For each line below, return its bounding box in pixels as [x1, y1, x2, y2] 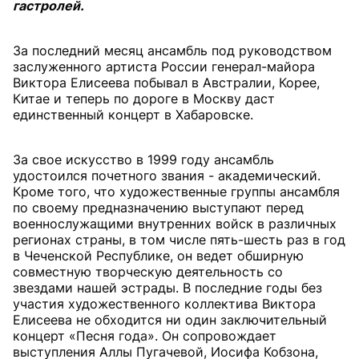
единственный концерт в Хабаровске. [13, 107, 253, 123]
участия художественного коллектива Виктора [13, 296, 316, 312]
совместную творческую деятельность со [13, 264, 283, 280]
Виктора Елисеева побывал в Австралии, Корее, [13, 75, 320, 91]
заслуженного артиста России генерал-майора [13, 58, 315, 75]
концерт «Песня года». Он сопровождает [13, 328, 276, 344]
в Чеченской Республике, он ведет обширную [13, 248, 304, 264]
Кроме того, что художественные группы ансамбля [13, 184, 340, 200]
